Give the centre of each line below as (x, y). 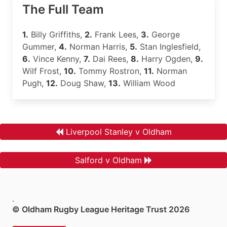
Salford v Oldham (108, 160)
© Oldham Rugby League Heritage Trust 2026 (101, 209)
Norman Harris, (98, 47)
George (164, 34)
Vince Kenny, (57, 59)
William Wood (148, 83)
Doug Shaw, (83, 83)
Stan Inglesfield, (169, 47)
